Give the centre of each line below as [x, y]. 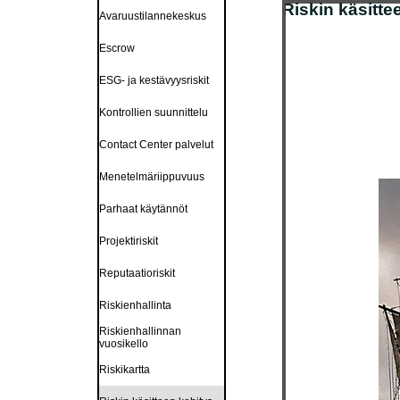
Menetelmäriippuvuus [151, 177]
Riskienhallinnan [140, 331]
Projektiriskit [128, 241]
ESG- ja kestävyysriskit [154, 80]
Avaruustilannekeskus [152, 16]
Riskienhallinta [135, 305]
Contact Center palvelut [156, 145]
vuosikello [123, 344]
